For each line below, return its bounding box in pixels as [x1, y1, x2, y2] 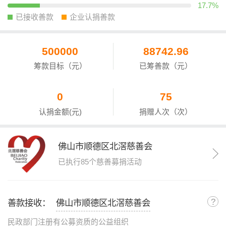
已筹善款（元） [139, 62, 193, 71]
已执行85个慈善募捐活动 [58, 157, 142, 166]
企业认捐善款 [69, 13, 115, 22]
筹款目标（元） [33, 62, 87, 71]
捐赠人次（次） [139, 107, 193, 116]
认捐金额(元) [38, 107, 82, 116]
